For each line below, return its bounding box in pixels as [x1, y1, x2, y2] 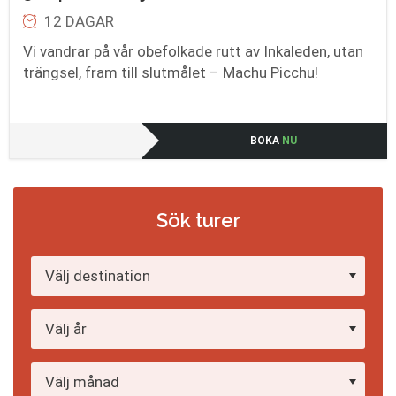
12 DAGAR [44, 11, 114, 30]
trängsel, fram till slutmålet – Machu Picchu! [23, 63, 318, 81]
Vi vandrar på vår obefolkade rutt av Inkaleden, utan [23, 42, 363, 60]
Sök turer [156, 208, 240, 232]
